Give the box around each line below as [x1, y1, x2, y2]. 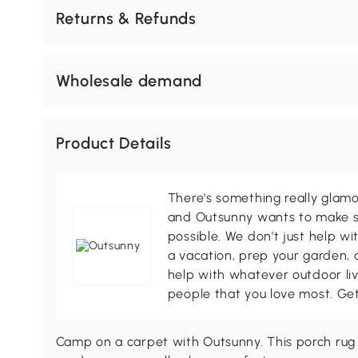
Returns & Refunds [55, 9, 197, 29]
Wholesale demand [55, 71, 202, 91]
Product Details [55, 133, 172, 153]
